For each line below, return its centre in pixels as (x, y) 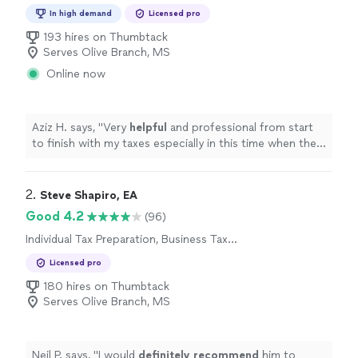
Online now (76, 74)
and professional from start (240, 127)
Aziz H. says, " (68, 127)
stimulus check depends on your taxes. (133, 159)
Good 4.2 (55, 216)
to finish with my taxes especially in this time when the (174, 143)
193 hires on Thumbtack (105, 37)
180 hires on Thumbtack (106, 286)
